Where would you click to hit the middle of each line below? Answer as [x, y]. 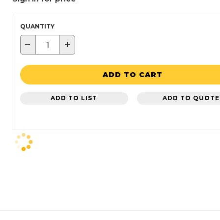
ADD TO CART [133, 74]
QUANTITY [37, 26]
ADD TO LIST [74, 98]
